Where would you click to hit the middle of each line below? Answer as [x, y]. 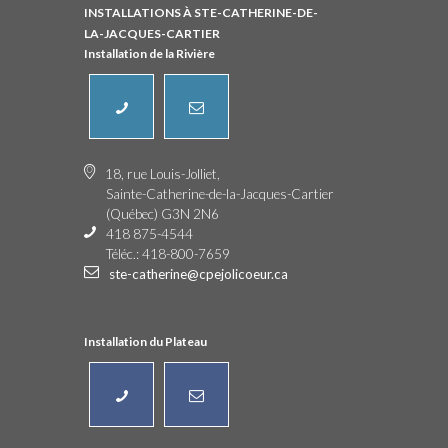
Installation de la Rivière [149, 54]
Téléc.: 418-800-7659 [168, 254]
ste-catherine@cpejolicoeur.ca [198, 274]
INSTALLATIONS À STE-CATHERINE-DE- [201, 13]
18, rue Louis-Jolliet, [162, 174]
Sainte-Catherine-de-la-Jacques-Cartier [220, 194]
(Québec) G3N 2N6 [162, 214]
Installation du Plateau [145, 342]
